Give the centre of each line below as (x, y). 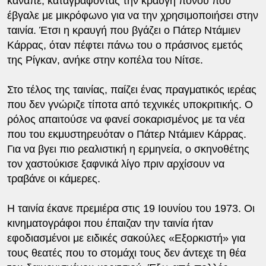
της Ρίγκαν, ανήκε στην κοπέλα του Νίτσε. (105, 60)
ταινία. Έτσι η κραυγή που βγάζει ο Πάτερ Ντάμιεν (123, 31)
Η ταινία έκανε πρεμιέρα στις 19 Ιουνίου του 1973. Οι (131, 209)
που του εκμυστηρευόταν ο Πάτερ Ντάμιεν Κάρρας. (126, 134)
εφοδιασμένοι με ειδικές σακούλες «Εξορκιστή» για (126, 238)
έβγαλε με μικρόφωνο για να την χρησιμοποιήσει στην (132, 16)
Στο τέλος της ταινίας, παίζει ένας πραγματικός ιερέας (132, 90)
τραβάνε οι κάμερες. (53, 179)
